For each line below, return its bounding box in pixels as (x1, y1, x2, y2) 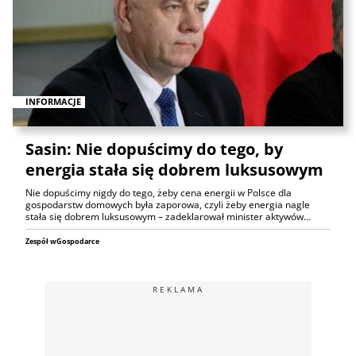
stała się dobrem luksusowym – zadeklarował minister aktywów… (25, 210, 311, 224)
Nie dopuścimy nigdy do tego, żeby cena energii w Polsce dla (25, 186, 292, 200)
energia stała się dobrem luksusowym (25, 159, 323, 181)
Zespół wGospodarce (25, 236, 99, 247)
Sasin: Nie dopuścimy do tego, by (25, 138, 283, 161)
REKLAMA (152, 284, 204, 296)
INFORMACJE (25, 95, 81, 108)
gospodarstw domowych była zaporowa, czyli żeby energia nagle (25, 198, 310, 212)
